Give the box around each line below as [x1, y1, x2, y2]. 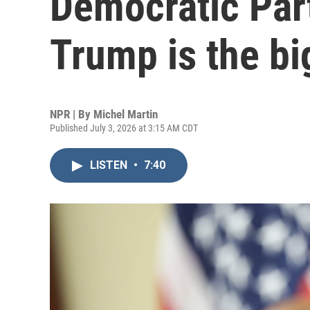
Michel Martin [93, 107, 158, 121]
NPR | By [50, 107, 93, 121]
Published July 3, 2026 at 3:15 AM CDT [50, 122, 198, 134]
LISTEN [90, 158, 130, 172]
